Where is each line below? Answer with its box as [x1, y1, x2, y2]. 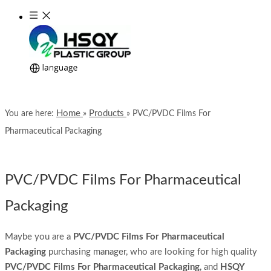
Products [89, 109, 124, 118]
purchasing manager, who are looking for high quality [46, 247, 257, 257]
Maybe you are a [5, 232, 73, 242]
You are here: [5, 109, 54, 118]
